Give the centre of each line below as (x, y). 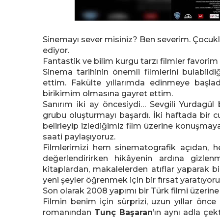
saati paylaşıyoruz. (79, 137)
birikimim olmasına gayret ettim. (108, 94)
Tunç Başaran (123, 212)
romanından (69, 212)
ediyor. (56, 50)
